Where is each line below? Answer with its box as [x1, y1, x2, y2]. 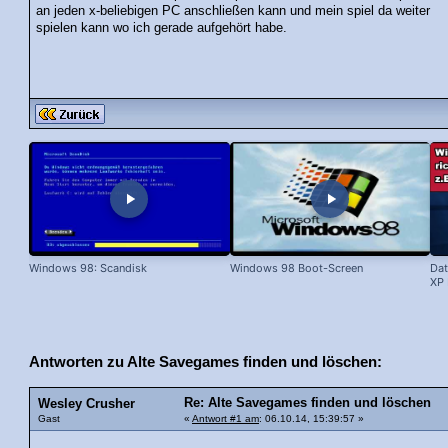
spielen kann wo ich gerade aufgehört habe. [36, 20, 288, 35]
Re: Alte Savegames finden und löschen [184, 396, 431, 411]
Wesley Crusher [38, 397, 135, 412]
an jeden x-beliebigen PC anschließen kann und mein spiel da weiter [36, 3, 431, 18]
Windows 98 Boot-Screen [229, 261, 363, 276]
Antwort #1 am [192, 413, 259, 425]
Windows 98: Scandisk [29, 261, 147, 276]
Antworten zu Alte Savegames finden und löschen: [29, 353, 382, 371]
